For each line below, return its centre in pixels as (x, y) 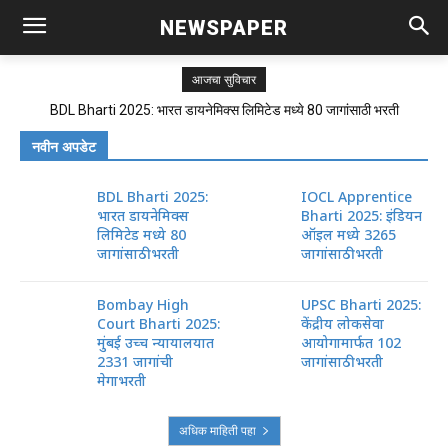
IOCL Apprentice (357, 196)
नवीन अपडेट (64, 147)
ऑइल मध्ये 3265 (349, 234)
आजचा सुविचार (224, 80)
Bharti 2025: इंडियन (362, 215)
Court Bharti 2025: (159, 323)
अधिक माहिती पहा (217, 430)
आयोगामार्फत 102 (351, 342)
